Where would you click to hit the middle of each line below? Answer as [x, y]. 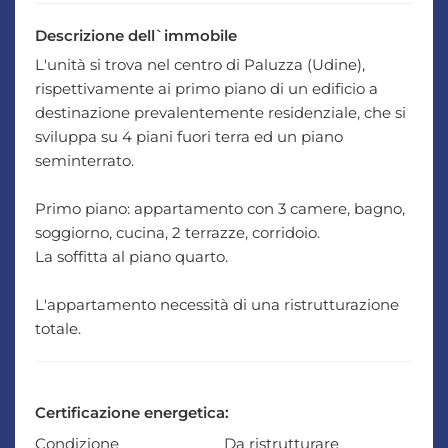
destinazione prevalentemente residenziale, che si [220, 112]
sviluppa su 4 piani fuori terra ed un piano [189, 136]
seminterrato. [84, 160]
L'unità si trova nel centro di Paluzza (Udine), [200, 64]
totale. [58, 328]
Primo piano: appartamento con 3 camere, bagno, [220, 208]
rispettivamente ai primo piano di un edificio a [206, 88]
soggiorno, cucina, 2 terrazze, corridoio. [177, 232]
